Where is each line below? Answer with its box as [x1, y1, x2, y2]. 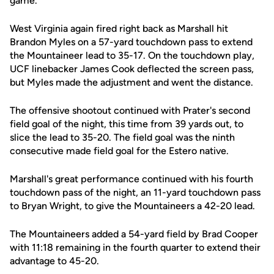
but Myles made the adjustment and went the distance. [10, 76, 253, 88]
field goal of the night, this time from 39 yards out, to [10, 118, 243, 130]
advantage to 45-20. [10, 255, 99, 267]
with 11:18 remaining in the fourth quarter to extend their [10, 242, 261, 253]
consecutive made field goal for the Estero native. [10, 145, 229, 157]
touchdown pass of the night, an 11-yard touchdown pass [10, 187, 261, 198]
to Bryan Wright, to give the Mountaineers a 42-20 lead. [10, 200, 255, 212]
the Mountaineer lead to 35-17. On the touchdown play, [10, 50, 254, 61]
